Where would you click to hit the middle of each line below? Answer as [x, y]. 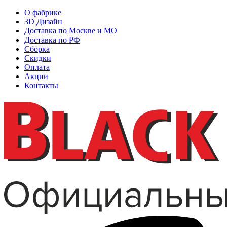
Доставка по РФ [52, 40]
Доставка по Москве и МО [71, 31]
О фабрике [43, 12]
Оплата [37, 67]
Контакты [41, 85]
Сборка [37, 49]
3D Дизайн [43, 22]
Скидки [38, 58]
